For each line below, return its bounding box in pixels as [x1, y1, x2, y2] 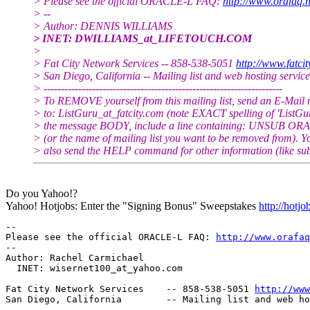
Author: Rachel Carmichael [6, 252, 144, 263]
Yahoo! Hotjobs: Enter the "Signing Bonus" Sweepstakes [6, 199, 259, 212]
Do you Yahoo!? [6, 187, 77, 199]
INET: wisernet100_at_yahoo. [6, 262, 166, 273]
